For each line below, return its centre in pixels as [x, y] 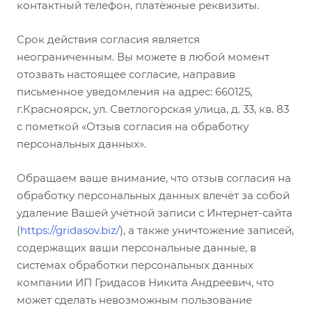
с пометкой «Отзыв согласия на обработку [133, 126]
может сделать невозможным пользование [134, 300]
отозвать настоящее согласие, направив [126, 74]
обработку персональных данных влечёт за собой [153, 195]
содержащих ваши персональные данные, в [136, 248]
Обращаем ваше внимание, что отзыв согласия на [154, 178]
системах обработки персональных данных [135, 265]
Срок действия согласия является [108, 39]
